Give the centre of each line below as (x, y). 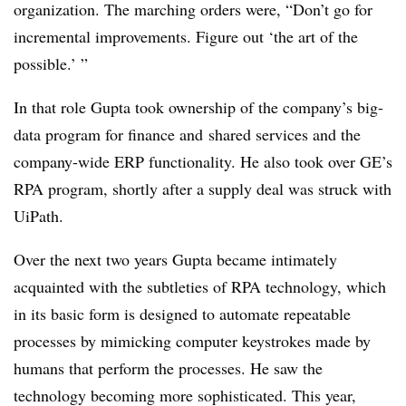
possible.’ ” (51, 63)
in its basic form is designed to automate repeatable (182, 314)
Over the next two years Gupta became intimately (175, 259)
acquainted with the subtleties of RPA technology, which (200, 286)
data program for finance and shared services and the (187, 134)
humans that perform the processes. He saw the (168, 368)
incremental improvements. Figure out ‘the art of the (186, 36)
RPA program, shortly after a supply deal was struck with (203, 188)
